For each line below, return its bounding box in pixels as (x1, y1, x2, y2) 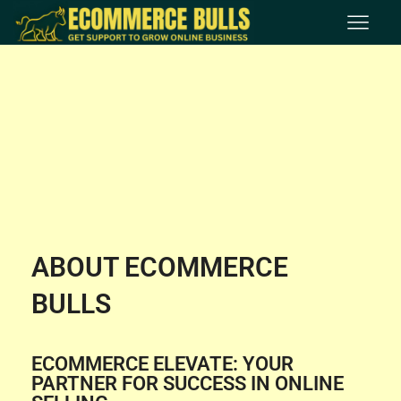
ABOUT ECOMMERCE (31, 252, 288, 284)
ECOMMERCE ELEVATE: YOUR (31, 352, 294, 376)
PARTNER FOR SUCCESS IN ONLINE (31, 371, 344, 396)
